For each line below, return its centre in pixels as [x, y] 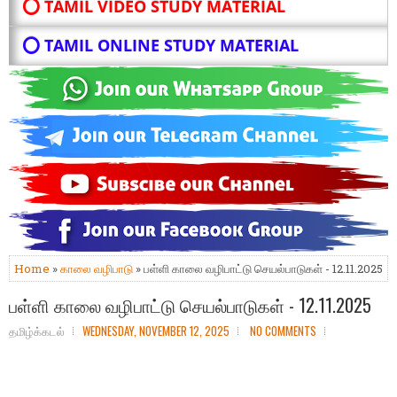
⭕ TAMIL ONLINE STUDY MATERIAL [160, 46]
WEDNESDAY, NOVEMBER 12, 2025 [156, 331]
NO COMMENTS [283, 331]
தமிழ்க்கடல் [37, 331]
